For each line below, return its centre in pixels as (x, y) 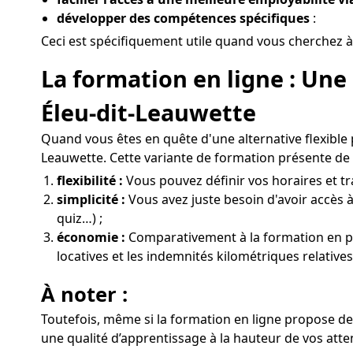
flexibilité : (90, 181)
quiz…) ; (80, 219)
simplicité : (91, 200)
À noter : (84, 295)
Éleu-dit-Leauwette (149, 113)
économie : (91, 238)
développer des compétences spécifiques (183, 18)
